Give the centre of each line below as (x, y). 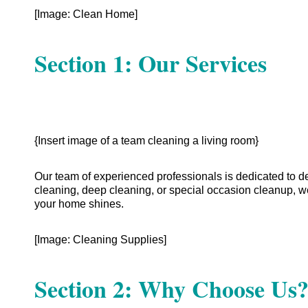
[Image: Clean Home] (86, 14)
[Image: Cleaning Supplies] (100, 240)
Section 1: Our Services (151, 64)
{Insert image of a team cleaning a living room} (146, 141)
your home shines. (79, 204)
